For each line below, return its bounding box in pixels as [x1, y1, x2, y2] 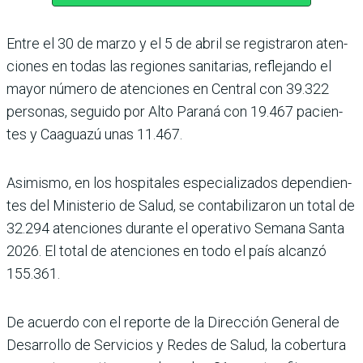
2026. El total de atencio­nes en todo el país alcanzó [6, 241, 327, 259]
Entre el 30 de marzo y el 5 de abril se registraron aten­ [6, 34, 348, 52]
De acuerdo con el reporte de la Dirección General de [6, 313, 340, 331]
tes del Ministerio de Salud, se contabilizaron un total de [6, 196, 355, 214]
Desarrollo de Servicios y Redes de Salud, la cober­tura [6, 335, 346, 353]
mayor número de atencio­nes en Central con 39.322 [6, 79, 329, 97]
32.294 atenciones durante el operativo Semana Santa [6, 219, 344, 237]
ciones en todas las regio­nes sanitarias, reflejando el [6, 57, 331, 75]
